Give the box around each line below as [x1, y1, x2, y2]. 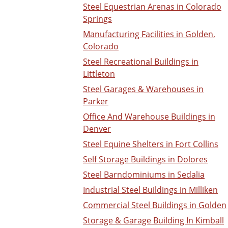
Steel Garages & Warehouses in [83, 83, 204, 95]
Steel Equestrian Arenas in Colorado [83, 1, 221, 13]
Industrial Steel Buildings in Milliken [83, 184, 218, 196]
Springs [83, 13, 112, 25]
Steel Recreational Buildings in [83, 56, 198, 68]
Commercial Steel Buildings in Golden [83, 199, 226, 211]
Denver [83, 123, 111, 135]
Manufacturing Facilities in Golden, [83, 28, 215, 40]
